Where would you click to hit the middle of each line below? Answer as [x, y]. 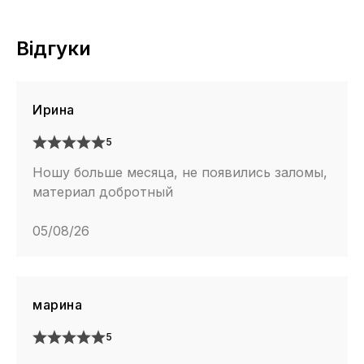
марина [57, 305]
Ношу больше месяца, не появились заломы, [180, 173]
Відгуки [54, 49]
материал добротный [103, 192]
